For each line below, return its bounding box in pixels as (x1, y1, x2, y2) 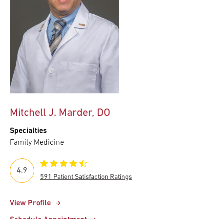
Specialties (10, 127, 47, 135)
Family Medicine (10, 139, 64, 147)
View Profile (10, 199, 51, 208)
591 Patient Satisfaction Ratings (40, 174, 132, 181)
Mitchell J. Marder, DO (10, 108, 110, 119)
